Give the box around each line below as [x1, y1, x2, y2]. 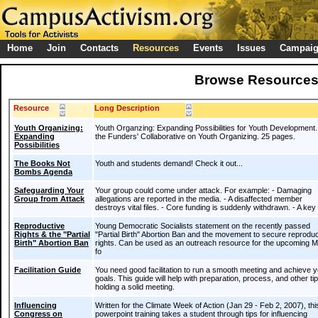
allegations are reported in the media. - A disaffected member [95, 194, 302, 203]
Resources [133, 43, 179, 53]
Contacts [80, 43, 119, 53]
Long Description [94, 104, 160, 112]
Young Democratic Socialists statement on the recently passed [95, 221, 310, 230]
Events [193, 43, 223, 53]
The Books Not [14, 159, 70, 168]
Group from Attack [14, 194, 84, 203]
